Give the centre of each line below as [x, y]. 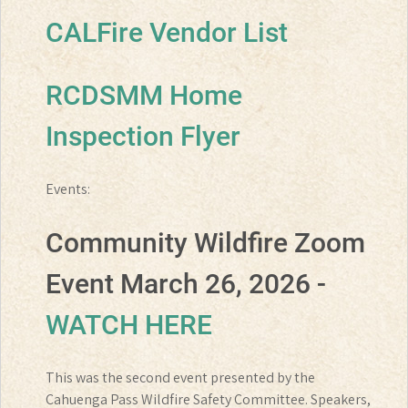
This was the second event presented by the [180, 378]
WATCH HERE [129, 325]
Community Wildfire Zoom [205, 243]
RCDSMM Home [144, 96]
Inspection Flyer [143, 137]
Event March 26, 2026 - [186, 284]
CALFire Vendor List [167, 33]
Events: [68, 189]
